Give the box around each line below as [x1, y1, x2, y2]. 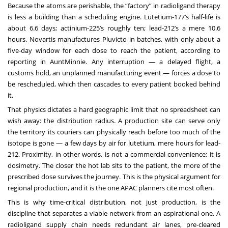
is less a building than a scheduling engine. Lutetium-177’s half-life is [8, 12, 220, 21]
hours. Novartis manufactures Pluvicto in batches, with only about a [8, 34, 220, 44]
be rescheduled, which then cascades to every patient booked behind [8, 79, 220, 89]
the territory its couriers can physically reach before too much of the [8, 127, 220, 136]
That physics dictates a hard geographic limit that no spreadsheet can [8, 104, 220, 114]
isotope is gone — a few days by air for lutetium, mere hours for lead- [8, 138, 220, 148]
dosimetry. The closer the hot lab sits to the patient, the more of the [8, 160, 220, 170]
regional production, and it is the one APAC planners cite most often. [8, 183, 214, 192]
